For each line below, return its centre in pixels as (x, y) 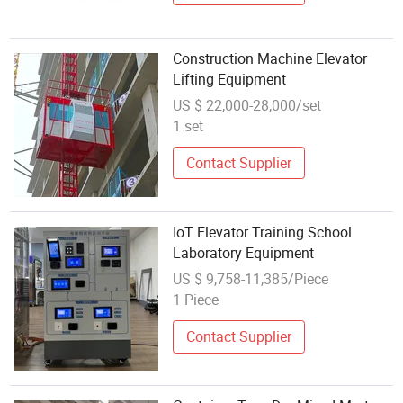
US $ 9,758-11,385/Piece (251, 278)
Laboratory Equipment (244, 253)
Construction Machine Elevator (270, 59)
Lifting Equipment (230, 80)
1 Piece (196, 299)
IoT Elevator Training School (263, 233)
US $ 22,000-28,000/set (247, 105)
